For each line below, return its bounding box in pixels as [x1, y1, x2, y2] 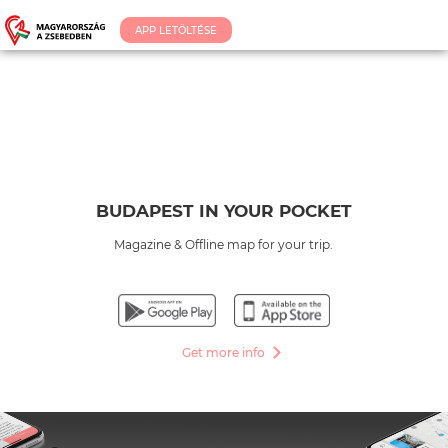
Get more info [181, 344, 268, 360]
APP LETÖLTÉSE [135, 23, 217, 37]
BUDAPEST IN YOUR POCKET [95, 201, 352, 221]
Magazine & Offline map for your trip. [114, 237, 334, 252]
